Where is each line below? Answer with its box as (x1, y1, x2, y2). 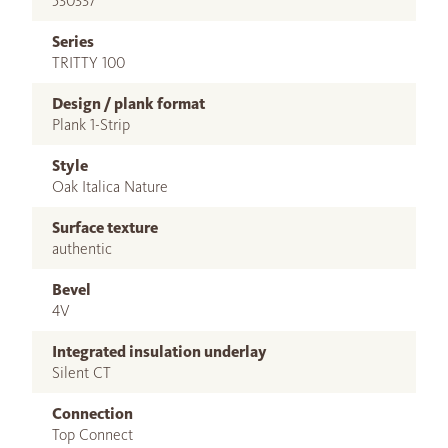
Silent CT (52, 363, 111, 383)
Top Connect (52, 425, 133, 445)
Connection (52, 404, 133, 424)
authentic (52, 239, 112, 259)
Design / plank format (52, 94, 205, 114)
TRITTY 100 (52, 53, 125, 73)
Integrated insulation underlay (52, 342, 267, 362)
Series (52, 32, 94, 52)
